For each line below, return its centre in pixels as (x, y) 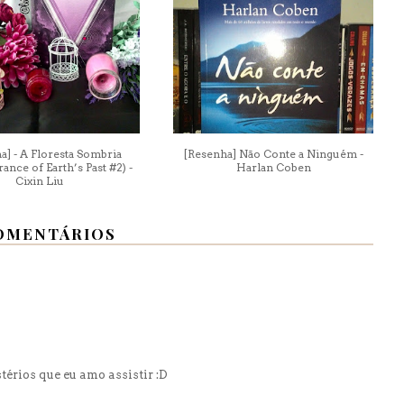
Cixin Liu (40, 181)
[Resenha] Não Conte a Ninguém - (273, 154)
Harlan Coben (273, 167)
